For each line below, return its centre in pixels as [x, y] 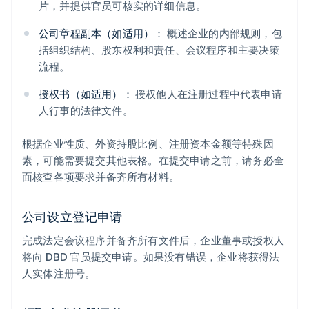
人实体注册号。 [59, 273]
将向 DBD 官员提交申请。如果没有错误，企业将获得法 [151, 257]
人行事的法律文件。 [86, 111]
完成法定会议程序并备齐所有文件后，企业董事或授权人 [153, 240]
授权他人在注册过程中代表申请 [207, 94]
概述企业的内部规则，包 [223, 33]
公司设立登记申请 [72, 217]
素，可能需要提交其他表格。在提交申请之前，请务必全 [153, 160]
